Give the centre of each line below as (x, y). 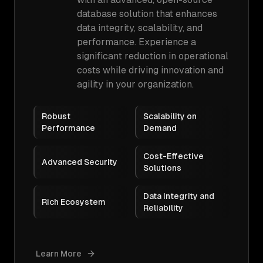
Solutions (162, 168)
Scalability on (170, 116)
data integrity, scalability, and (140, 28)
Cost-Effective (173, 156)
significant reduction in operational (153, 56)
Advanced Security (80, 162)
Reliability (163, 208)
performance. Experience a (136, 42)
